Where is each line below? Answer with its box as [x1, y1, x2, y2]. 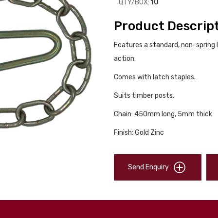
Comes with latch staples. [114, 73, 196, 81]
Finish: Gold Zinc [114, 128, 164, 137]
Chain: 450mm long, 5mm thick [114, 110, 212, 118]
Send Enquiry [127, 163, 169, 171]
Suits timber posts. [114, 91, 174, 100]
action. [114, 54, 136, 63]
